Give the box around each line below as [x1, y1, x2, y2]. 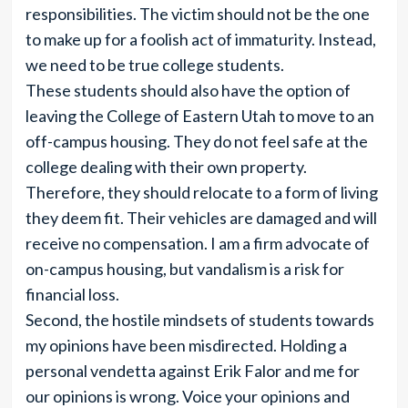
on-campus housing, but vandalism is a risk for [25, 259, 344, 279]
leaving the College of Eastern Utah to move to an [25, 106, 374, 126]
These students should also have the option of [25, 80, 351, 100]
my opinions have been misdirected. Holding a [25, 335, 347, 355]
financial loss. [25, 284, 119, 304]
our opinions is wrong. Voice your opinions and [25, 386, 350, 406]
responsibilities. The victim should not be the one [25, 4, 370, 24]
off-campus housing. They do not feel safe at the [25, 131, 368, 151]
